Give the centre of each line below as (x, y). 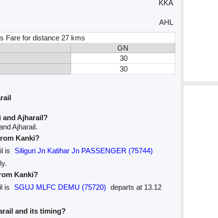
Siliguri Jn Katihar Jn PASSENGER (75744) (84, 151)
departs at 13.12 (135, 187)
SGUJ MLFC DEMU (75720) (60, 187)
